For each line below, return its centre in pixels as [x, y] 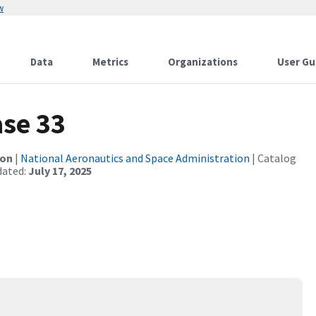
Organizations [203, 62]
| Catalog [273, 158]
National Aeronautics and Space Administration [135, 158]
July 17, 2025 [60, 171]
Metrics [110, 62]
